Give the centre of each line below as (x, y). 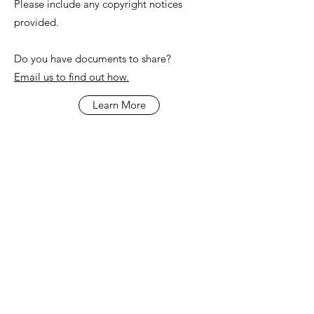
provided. (38, 22)
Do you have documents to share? (94, 59)
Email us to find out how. (71, 77)
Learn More (119, 105)
